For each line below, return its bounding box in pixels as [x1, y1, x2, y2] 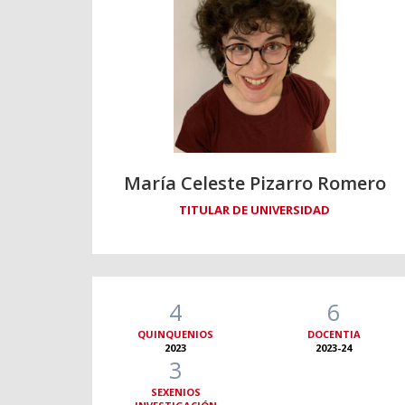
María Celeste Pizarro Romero [123, 171, 386, 196]
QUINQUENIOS [137, 327, 214, 342]
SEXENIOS [150, 385, 201, 400]
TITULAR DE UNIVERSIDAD [179, 202, 331, 219]
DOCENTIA [306, 327, 361, 342]
